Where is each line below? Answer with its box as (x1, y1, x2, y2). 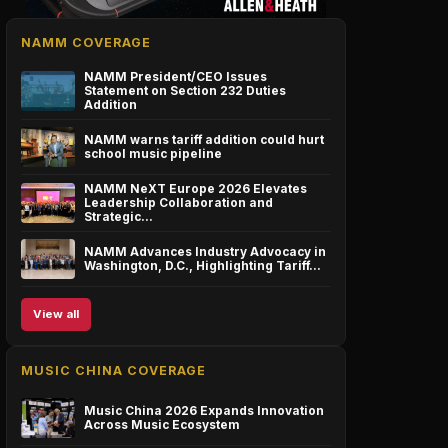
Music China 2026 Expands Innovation (84, 403, 324, 418)
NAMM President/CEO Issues (84, 69, 267, 84)
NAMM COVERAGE (21, 34, 151, 50)
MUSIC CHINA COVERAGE (21, 362, 206, 378)
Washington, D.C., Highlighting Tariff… (84, 258, 321, 273)
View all (33, 306, 79, 321)
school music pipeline (84, 146, 222, 161)
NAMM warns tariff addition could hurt (84, 132, 324, 147)
